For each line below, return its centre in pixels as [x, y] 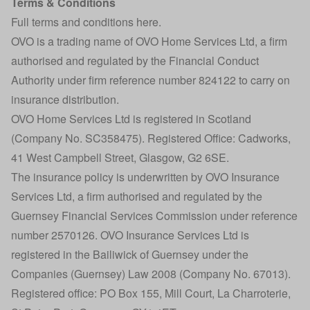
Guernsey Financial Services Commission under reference [154, 216]
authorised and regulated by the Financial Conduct [135, 61]
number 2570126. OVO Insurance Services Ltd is [130, 235]
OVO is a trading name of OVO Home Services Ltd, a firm [149, 41]
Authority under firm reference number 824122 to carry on [151, 80]
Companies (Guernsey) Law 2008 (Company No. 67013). [151, 274]
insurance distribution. [65, 99]
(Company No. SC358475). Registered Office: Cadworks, [151, 138]
